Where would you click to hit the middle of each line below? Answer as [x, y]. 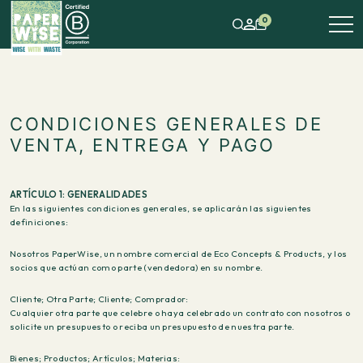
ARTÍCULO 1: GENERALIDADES [79, 194]
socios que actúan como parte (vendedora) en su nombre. [137, 267]
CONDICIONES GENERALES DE [167, 124]
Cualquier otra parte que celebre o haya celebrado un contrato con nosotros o [180, 313]
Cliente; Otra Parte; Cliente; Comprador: [99, 299]
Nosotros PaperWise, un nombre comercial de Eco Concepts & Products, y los [179, 254]
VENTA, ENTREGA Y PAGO [143, 145]
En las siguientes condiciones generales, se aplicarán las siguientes [161, 208]
